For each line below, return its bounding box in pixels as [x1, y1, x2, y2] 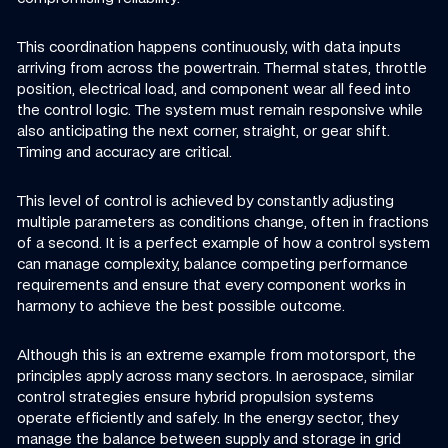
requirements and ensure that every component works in [17, 275, 407, 293]
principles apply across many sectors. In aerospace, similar [17, 367, 415, 385]
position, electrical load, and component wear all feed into [17, 79, 412, 97]
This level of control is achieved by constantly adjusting [17, 191, 395, 209]
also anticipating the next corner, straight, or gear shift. [17, 121, 391, 139]
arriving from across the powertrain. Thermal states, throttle [17, 58, 428, 76]
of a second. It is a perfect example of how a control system [17, 233, 431, 251]
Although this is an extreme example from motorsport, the [17, 346, 417, 364]
